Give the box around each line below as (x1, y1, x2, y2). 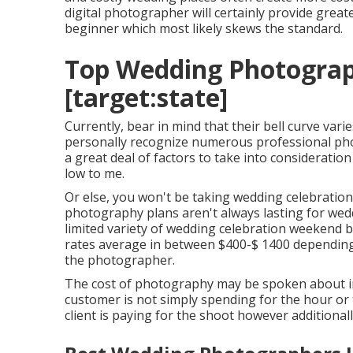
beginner (65, 20, 119, 37)
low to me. (65, 165, 124, 182)
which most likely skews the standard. (119, 20, 343, 37)
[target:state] (65, 80, 228, 114)
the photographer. (65, 251, 175, 269)
